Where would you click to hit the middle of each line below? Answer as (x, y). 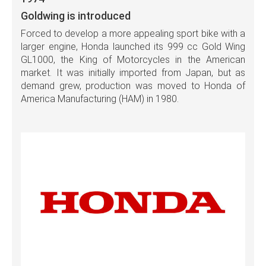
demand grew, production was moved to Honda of (133, 86)
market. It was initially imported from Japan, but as (133, 73)
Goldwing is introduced (76, 16)
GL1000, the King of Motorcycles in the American (133, 60)
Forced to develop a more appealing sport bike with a (133, 34)
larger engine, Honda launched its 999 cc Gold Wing (133, 47)
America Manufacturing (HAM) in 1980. (100, 99)
